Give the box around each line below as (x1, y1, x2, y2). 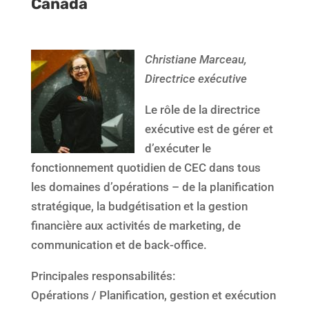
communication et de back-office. (30, 238, 207, 252)
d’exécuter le (144, 141, 211, 156)
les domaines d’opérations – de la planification (30, 180, 274, 195)
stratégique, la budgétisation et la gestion (30, 199, 248, 214)
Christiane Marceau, (144, 52, 247, 67)
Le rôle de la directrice (144, 103, 260, 117)
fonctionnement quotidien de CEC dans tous (30, 161, 261, 175)
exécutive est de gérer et (144, 122, 273, 137)
